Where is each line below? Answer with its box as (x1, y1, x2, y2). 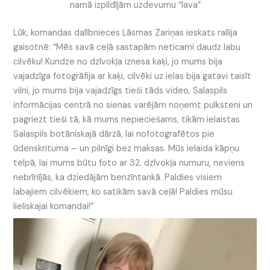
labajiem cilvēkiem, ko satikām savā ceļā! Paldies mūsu (13, 186, 233, 198)
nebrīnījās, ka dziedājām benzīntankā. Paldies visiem (13, 171, 222, 183)
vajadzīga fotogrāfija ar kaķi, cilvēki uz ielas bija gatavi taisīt (13, 70, 252, 82)
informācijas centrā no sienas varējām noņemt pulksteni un (13, 99, 253, 111)
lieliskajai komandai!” (13, 200, 94, 212)
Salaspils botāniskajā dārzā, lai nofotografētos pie (13, 128, 215, 140)
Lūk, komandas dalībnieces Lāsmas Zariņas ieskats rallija (13, 27, 238, 39)
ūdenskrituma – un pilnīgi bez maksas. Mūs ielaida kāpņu (13, 142, 240, 154)
